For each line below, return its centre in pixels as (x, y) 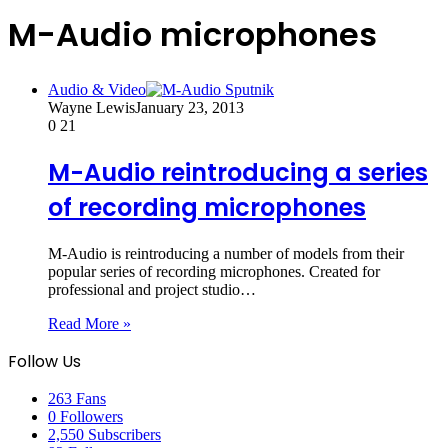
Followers (91, 416)
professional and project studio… (152, 289)
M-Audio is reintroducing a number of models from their (226, 253)
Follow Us (44, 361)
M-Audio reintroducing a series (238, 172)
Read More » (89, 323)
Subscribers (124, 434)
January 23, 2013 (189, 107)
